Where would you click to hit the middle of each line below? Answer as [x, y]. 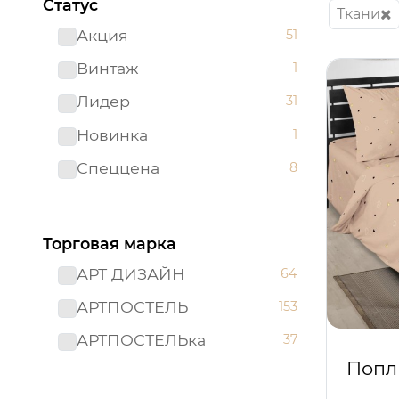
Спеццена [118, 167]
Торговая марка [110, 243]
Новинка [112, 134]
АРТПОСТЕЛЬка [141, 340]
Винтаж [107, 69]
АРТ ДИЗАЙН [130, 273]
